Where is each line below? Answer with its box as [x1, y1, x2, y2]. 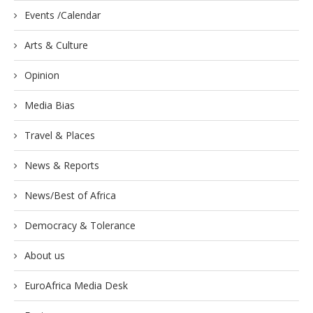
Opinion [24, 68, 59, 82]
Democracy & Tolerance [24, 219, 136, 232]
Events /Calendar [24, 8, 101, 22]
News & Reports [24, 159, 99, 172]
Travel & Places [24, 129, 95, 142]
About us [24, 249, 65, 262]
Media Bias [24, 99, 75, 112]
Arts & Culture [24, 38, 88, 52]
